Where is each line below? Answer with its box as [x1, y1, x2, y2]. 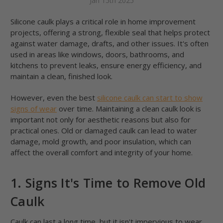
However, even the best [10, 93, 97, 103]
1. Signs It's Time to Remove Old [10, 174, 206, 192]
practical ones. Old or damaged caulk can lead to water [10, 125, 197, 136]
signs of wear [10, 104, 57, 114]
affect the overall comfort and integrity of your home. [10, 147, 193, 158]
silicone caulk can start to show [97, 93, 203, 103]
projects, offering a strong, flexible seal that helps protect [10, 27, 210, 38]
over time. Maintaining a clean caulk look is [57, 104, 201, 114]
